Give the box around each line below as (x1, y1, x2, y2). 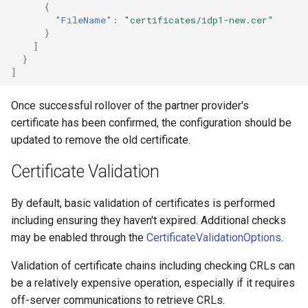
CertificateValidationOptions (146, 231, 281, 244)
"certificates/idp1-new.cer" (124, 13, 274, 26)
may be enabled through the (11, 231, 146, 244)
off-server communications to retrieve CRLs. (11, 294, 225, 307)
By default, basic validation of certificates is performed (11, 197, 275, 210)
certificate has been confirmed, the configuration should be (11, 116, 291, 129)
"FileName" (55, 13, 112, 26)
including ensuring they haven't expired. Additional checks (11, 214, 286, 227)
